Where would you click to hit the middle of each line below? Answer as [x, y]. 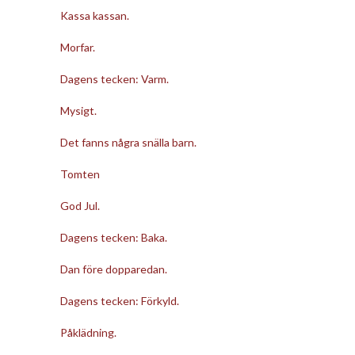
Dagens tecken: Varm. [114, 78]
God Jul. [80, 205]
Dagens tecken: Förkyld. [119, 300]
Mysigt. [78, 110]
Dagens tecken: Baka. [113, 237]
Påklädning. [88, 332]
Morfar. [77, 47]
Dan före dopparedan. [113, 269]
